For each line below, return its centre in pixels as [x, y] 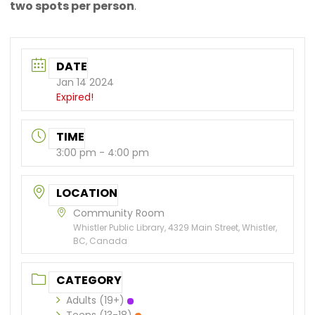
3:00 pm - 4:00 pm [103, 153]
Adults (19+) [96, 301]
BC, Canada [101, 241]
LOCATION [87, 193]
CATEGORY [89, 281]
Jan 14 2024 [85, 82]
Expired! [75, 97]
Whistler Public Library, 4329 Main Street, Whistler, [175, 228]
